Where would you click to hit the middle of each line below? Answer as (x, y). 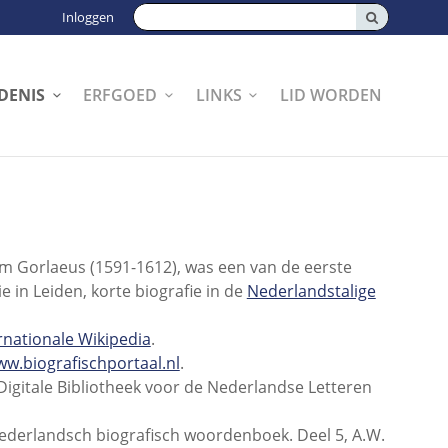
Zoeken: (163, 15)
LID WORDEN (331, 94)
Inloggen (87, 17)
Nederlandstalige (311, 291)
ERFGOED (120, 94)
